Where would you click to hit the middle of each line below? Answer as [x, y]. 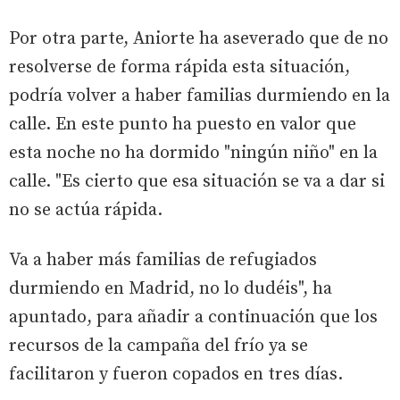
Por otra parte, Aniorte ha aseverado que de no [199, 38]
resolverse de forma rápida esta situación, [179, 67]
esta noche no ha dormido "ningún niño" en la [193, 153]
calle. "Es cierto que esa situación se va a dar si [197, 181]
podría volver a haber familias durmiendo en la [200, 96]
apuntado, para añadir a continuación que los [193, 317]
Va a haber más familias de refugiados [163, 260]
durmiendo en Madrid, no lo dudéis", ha [171, 288]
